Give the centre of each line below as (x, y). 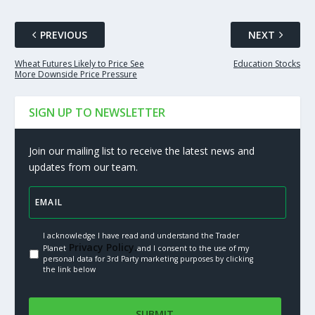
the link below (69, 270)
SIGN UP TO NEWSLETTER (97, 113)
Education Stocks (267, 64)
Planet (54, 249)
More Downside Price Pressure (76, 75)
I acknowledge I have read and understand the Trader (141, 236)
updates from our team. (83, 167)
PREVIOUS (63, 35)
